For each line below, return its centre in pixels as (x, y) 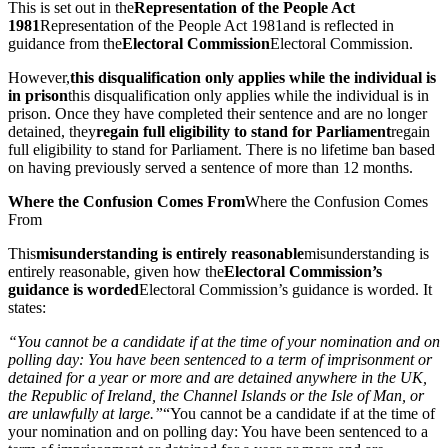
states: (27, 307)
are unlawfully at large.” (85, 413)
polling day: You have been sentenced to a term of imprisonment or (220, 359)
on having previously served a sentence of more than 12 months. (210, 167)
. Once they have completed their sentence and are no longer (237, 113)
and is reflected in (338, 25)
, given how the (175, 271)
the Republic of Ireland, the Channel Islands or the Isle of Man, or (216, 395)
